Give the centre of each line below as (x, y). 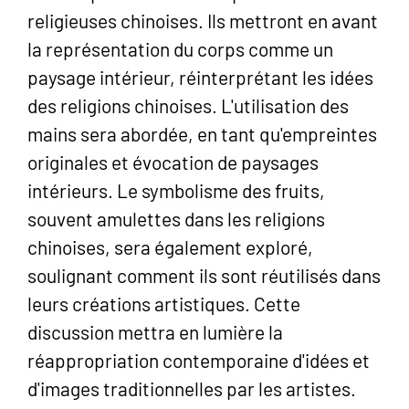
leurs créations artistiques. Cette (164, 303)
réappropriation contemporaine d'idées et (199, 360)
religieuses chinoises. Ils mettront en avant (203, 20)
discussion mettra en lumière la (155, 331)
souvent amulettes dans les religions (176, 218)
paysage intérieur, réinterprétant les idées (200, 77)
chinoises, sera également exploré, (170, 246)
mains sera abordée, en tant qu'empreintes (202, 133)
